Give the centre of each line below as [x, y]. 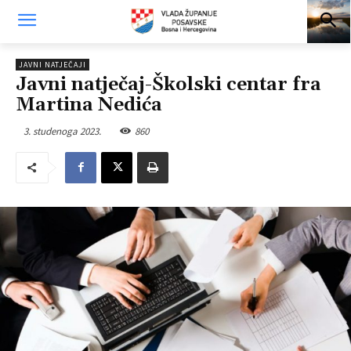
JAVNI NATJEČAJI [52, 65]
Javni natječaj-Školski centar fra [168, 85]
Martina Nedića [89, 105]
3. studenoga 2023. [62, 131]
